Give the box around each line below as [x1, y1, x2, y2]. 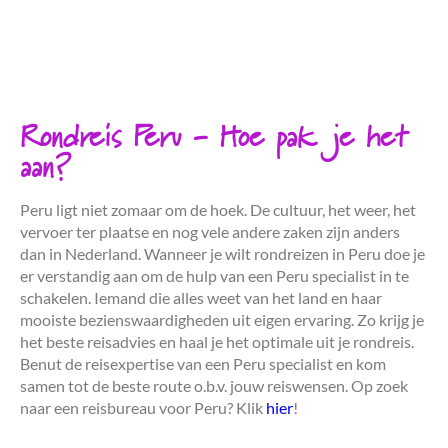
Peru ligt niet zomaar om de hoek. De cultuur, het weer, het [20, 199, 416, 219]
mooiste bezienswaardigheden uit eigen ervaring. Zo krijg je [20, 309, 424, 329]
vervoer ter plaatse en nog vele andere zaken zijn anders [20, 221, 400, 241]
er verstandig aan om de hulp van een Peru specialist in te [20, 265, 409, 285]
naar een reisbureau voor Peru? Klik [20, 397, 266, 417]
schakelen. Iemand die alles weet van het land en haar [20, 287, 382, 307]
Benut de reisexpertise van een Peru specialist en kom [20, 353, 386, 373]
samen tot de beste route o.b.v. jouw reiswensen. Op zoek [20, 375, 408, 395]
